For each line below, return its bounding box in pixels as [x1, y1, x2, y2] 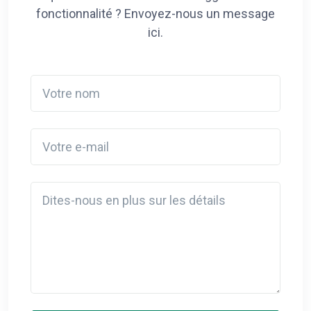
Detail [30, 182, 56, 194]
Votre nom [30, 75, 78, 87]
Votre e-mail [30, 128, 87, 140]
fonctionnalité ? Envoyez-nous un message [36, 6, 275, 21]
